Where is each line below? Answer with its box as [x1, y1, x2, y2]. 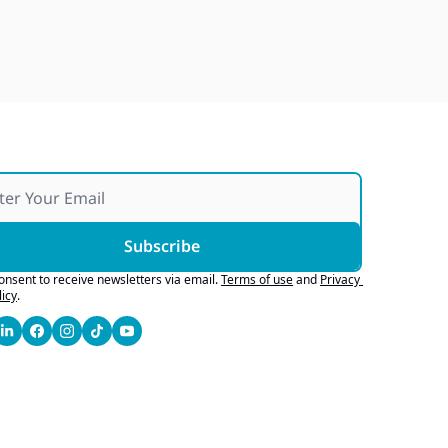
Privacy [320, 271, 361, 288]
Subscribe [124, 235, 201, 257]
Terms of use [221, 271, 294, 288]
